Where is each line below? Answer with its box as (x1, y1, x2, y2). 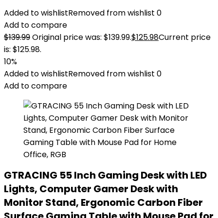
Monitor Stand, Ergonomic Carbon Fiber (4, 196, 203, 209)
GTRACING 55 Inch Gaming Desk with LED (4, 168, 207, 182)
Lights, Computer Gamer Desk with (4, 182, 178, 196)
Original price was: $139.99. (32, 32, 131, 43)
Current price (159, 32, 211, 43)
